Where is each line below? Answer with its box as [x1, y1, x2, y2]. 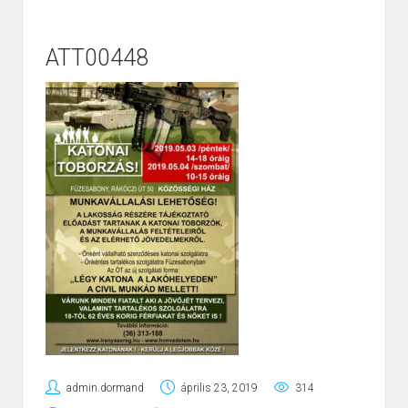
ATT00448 [46, 45, 148, 72]
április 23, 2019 [181, 382, 258, 395]
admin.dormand [66, 382, 144, 395]
